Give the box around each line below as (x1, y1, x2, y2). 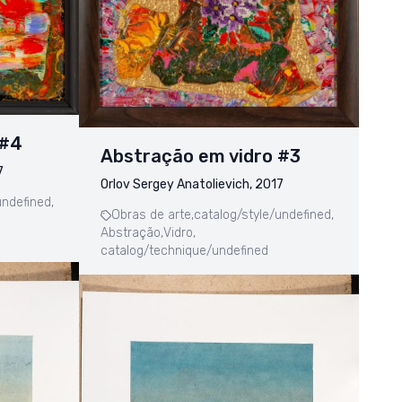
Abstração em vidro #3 (100, 145, 301, 168)
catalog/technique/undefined (100, 243, 268, 259)
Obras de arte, (111, 207, 194, 223)
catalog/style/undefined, (194, 207, 334, 223)
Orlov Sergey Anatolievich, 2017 (100, 177, 284, 193)
